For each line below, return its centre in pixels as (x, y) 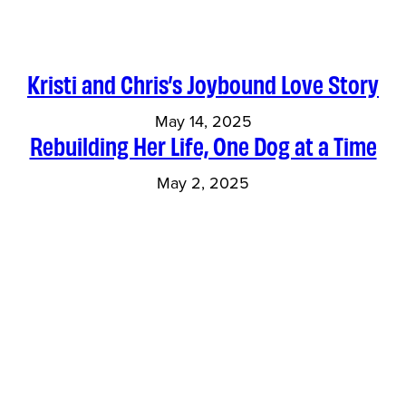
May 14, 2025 (203, 122)
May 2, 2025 (203, 184)
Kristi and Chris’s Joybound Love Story (203, 84)
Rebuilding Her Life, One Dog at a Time (203, 145)
